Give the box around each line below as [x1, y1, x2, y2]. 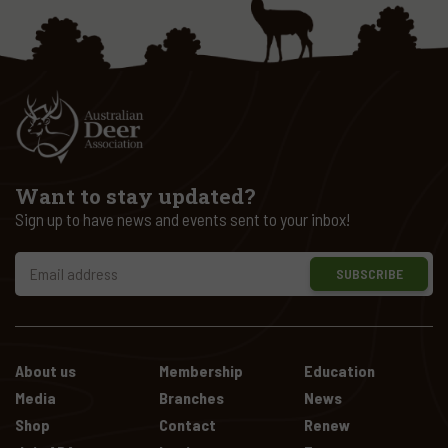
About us [15, 361, 76, 380]
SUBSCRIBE [335, 264, 403, 282]
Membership [159, 361, 244, 380]
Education [303, 361, 375, 380]
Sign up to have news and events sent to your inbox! [15, 208, 350, 229]
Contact [159, 415, 217, 434]
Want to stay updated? [15, 181, 255, 210]
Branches [159, 388, 225, 407]
